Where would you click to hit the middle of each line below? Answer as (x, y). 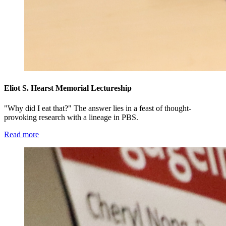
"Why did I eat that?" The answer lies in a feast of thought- (98, 108)
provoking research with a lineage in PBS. (71, 117)
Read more (21, 134)
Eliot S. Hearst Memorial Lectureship (68, 88)
